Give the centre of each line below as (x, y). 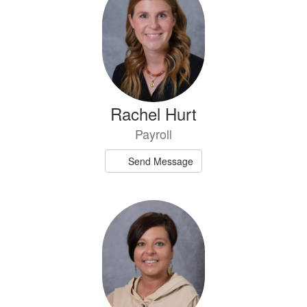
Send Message (161, 161)
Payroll (153, 133)
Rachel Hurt (153, 113)
